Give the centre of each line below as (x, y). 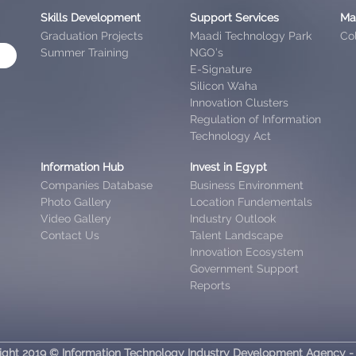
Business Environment (247, 185)
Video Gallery (75, 218)
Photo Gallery (75, 201)
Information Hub (82, 166)
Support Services (235, 17)
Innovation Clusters (240, 102)
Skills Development (90, 17)
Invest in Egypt (229, 166)
